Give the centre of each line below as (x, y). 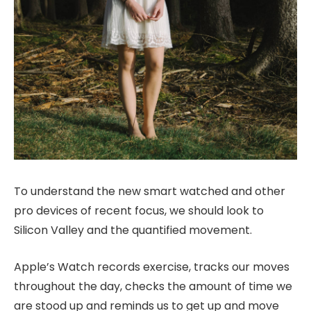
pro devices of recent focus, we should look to (139, 211)
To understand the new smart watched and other (150, 192)
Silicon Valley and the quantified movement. (133, 230)
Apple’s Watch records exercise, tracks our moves (152, 267)
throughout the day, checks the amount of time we (153, 286)
